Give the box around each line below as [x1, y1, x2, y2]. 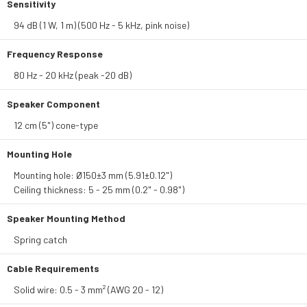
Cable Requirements [7, 262, 99, 274]
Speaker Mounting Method [7, 212, 125, 224]
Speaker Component [7, 98, 100, 110]
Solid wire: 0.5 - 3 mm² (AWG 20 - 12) [14, 284, 163, 295]
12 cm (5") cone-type [14, 119, 98, 131]
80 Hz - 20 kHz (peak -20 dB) [14, 69, 132, 81]
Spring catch [14, 234, 67, 245]
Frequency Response [7, 48, 103, 60]
